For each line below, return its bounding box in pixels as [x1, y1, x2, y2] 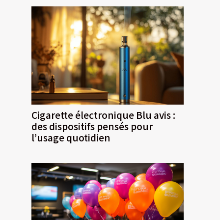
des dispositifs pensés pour [31, 119, 153, 133]
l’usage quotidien [31, 130, 110, 144]
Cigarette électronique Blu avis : [31, 108, 175, 122]
